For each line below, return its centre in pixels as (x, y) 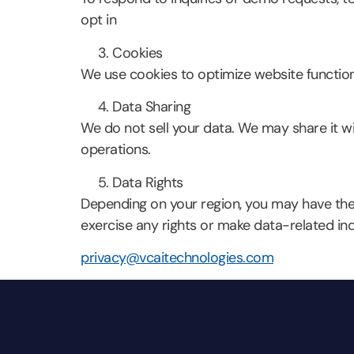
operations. (116, 150)
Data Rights (148, 182)
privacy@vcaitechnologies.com (177, 257)
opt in (98, 20)
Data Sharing (151, 107)
